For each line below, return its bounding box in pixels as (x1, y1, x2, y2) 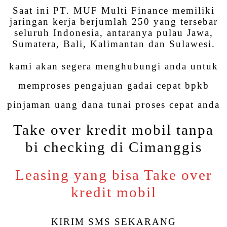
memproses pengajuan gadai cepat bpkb (18, 80, 209, 91)
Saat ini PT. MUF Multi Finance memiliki (12, 5, 215, 16)
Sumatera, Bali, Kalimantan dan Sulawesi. (12, 38, 215, 49)
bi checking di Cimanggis (25, 139, 202, 156)
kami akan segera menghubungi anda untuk (9, 60, 218, 71)
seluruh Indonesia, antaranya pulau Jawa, (14, 27, 213, 38)
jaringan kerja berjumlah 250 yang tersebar (9, 16, 218, 27)
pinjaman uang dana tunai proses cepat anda (7, 99, 220, 110)
